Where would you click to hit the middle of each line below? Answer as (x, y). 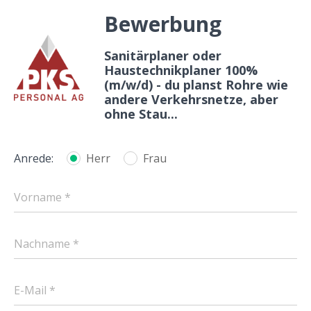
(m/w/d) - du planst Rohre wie (196, 85)
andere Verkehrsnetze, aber (191, 99)
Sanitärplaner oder (163, 56)
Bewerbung (163, 24)
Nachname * (47, 243)
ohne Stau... (141, 114)
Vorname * (42, 197)
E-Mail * (35, 290)
